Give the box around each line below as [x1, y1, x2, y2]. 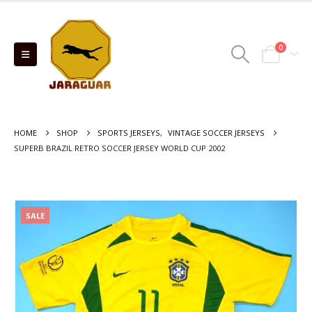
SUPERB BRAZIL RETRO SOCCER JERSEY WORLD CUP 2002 [14, 143, 225, 153]
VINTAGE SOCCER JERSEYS [168, 127, 265, 138]
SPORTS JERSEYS [97, 127, 160, 138]
